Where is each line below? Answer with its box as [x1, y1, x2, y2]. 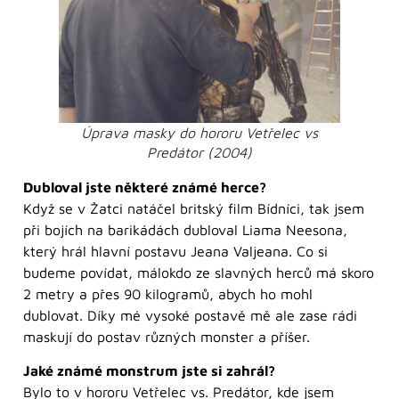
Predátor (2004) [147, 143, 252, 160]
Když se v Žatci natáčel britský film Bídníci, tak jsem [23, 199, 364, 216]
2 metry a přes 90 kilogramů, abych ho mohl [23, 285, 313, 302]
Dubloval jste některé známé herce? [23, 178, 266, 195]
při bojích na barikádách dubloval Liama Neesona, [23, 221, 347, 238]
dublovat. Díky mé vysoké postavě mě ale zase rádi [23, 306, 357, 323]
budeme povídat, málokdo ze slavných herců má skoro [23, 264, 374, 281]
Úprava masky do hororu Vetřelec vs [81, 124, 318, 141]
